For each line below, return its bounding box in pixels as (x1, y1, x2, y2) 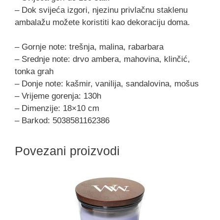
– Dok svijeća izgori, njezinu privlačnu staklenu (15, 5, 188, 15)
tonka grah (15, 67, 54, 77)
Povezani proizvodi (15, 144, 120, 158)
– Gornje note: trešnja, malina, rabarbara (15, 42, 164, 52)
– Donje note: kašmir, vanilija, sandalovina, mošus (15, 79, 199, 89)
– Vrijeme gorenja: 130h (15, 91, 101, 101)
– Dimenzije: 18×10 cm (15, 104, 99, 113)
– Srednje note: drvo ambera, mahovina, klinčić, (15, 55, 190, 64)
